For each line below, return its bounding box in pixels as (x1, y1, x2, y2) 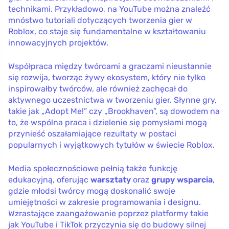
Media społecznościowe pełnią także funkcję (8, 163, 177, 173)
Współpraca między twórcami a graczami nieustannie (8, 61, 212, 71)
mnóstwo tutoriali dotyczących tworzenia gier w (8, 15, 192, 25)
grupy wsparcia (151, 174, 213, 185)
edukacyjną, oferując (8, 174, 90, 185)
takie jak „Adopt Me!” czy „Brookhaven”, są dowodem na (8, 106, 220, 116)
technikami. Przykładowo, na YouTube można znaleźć (8, 4, 211, 14)
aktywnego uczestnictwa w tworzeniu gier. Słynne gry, (8, 95, 217, 105)
